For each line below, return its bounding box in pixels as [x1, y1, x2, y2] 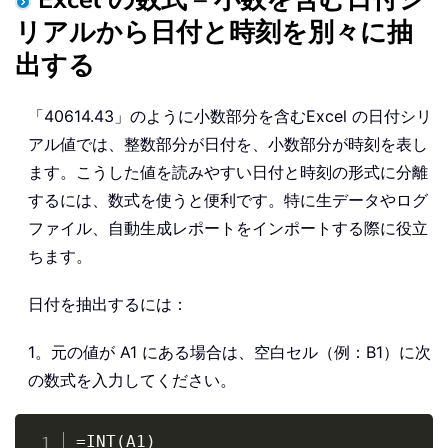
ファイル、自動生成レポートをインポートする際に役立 [28, 218, 428, 239]
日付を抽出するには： [28, 294, 188, 315]
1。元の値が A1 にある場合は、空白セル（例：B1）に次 [28, 342, 431, 363]
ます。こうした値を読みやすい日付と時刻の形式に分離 [28, 162, 428, 183]
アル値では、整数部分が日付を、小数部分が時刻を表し [28, 134, 428, 155]
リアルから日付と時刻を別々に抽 [15, 15, 413, 51]
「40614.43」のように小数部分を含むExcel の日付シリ [28, 106, 432, 127]
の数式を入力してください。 [28, 370, 236, 391]
